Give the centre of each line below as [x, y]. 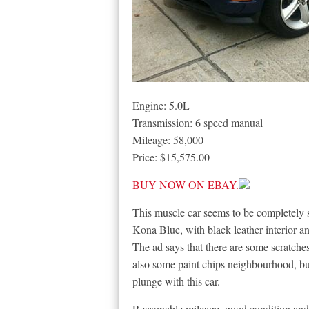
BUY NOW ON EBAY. [186, 185]
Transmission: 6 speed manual [198, 122]
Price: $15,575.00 [171, 157]
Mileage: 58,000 [168, 140]
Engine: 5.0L [161, 105]
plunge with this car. [176, 281]
